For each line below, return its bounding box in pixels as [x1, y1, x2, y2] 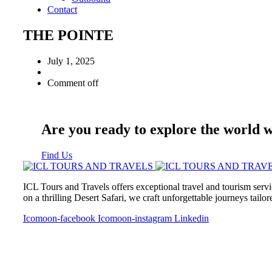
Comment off [47, 77, 98, 88]
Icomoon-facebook [23, 212, 95, 223]
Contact [47, 4, 77, 15]
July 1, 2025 [47, 55, 95, 66]
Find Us [41, 149, 72, 160]
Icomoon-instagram [98, 212, 172, 223]
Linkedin [174, 212, 209, 223]
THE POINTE [23, 27, 114, 43]
